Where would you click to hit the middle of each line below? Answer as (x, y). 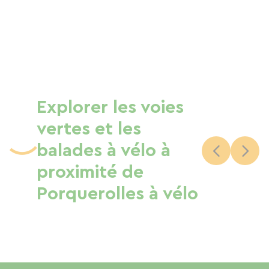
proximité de (90, 172)
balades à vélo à (104, 151)
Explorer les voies (110, 107)
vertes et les (89, 129)
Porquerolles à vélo (117, 194)
